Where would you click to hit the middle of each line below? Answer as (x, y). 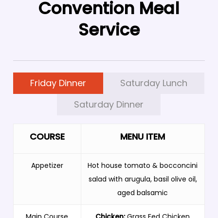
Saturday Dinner (109, 104)
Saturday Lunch (154, 83)
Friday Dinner (58, 83)
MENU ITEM (143, 136)
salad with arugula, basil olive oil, (143, 179)
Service (109, 29)
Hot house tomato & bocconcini (143, 165)
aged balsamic (143, 192)
